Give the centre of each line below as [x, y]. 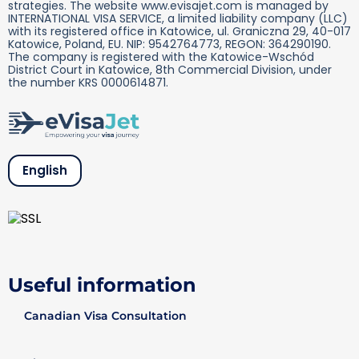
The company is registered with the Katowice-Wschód [161, 56]
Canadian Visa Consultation [105, 316]
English [45, 171]
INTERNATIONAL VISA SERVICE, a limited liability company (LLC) [178, 18]
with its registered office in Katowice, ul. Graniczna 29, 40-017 [179, 31]
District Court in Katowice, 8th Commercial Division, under [170, 69]
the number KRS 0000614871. [88, 82]
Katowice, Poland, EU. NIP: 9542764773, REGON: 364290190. [169, 44]
